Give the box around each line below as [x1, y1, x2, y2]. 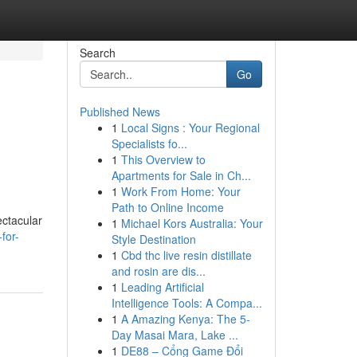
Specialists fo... [111, 135, 187, 151]
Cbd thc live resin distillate [120, 247, 252, 263]
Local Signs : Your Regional [120, 120, 260, 135]
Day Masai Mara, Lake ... [111, 327, 238, 343]
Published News [79, 104, 160, 120]
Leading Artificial [120, 279, 204, 295]
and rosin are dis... [111, 263, 206, 279]
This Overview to [120, 151, 206, 167]
